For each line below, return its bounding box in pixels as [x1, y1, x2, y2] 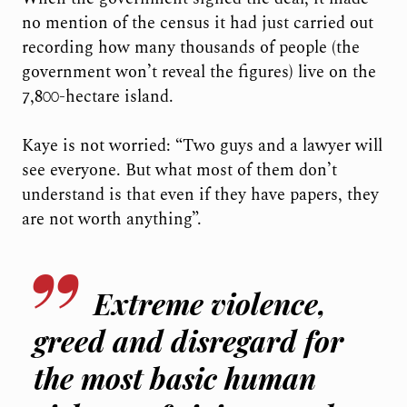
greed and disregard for [34, 321, 344, 361]
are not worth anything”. [21, 207, 202, 233]
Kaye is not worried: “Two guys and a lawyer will [21, 134, 382, 159]
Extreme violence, [94, 283, 327, 323]
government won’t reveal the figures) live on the [21, 59, 376, 84]
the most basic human [34, 358, 317, 398]
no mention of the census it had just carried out [21, 10, 373, 35]
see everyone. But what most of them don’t [21, 158, 337, 184]
